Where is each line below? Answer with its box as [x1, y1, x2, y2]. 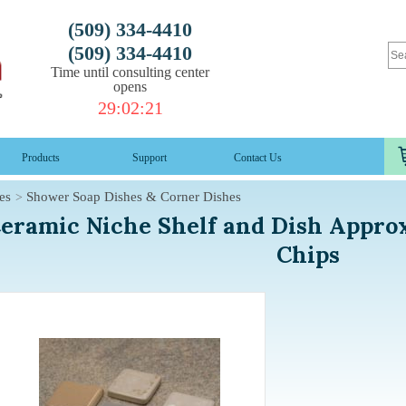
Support [131, 150, 167, 164]
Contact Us [234, 150, 282, 164]
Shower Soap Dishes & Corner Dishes [25, 188, 241, 204]
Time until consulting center [51, 64, 209, 80]
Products [21, 150, 60, 164]
